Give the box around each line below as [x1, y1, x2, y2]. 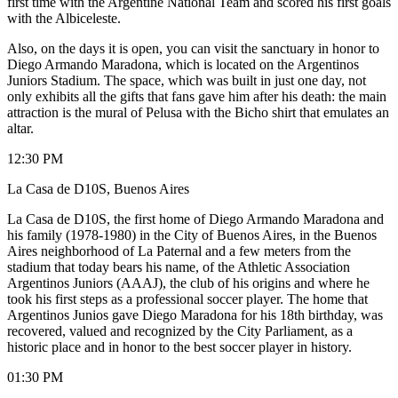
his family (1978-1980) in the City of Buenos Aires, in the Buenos [7, 227, 377, 243]
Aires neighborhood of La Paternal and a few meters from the [7, 243, 351, 259]
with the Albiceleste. [7, 10, 121, 26]
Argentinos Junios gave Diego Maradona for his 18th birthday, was [7, 306, 383, 322]
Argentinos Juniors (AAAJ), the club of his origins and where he [7, 275, 370, 291]
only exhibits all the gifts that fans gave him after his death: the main [7, 88, 386, 104]
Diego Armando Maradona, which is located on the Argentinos [7, 56, 359, 72]
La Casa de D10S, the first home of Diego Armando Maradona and [7, 211, 384, 227]
